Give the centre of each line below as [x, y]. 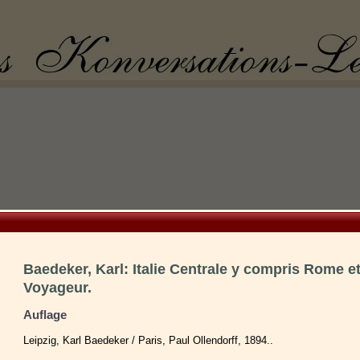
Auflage [45, 315]
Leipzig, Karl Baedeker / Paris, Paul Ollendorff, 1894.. [148, 341]
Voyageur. [57, 288]
